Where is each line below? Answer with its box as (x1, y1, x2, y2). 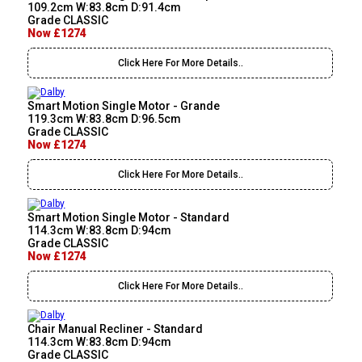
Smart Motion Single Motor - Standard (27, 211, 230, 225)
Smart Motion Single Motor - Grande (27, 99, 221, 113)
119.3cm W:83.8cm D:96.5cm (27, 112, 182, 126)
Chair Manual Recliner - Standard (27, 322, 204, 336)
